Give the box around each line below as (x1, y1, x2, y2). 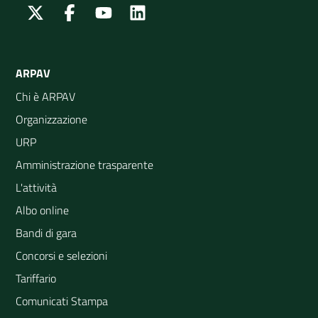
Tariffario (16, 270, 56, 287)
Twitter (43, 4, 77, 21)
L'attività (16, 179, 57, 196)
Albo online (16, 202, 69, 219)
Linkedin (146, 4, 185, 21)
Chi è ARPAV (16, 88, 75, 105)
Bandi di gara (16, 224, 77, 241)
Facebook (77, 4, 121, 21)
